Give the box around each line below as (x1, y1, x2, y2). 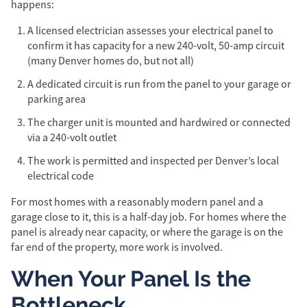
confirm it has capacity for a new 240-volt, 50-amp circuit (27, 39, 284, 53)
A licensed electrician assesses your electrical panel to (27, 24, 273, 38)
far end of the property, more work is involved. (11, 241, 223, 254)
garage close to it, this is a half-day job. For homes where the (11, 210, 286, 224)
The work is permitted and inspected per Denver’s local (27, 154, 279, 168)
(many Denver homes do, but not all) (27, 54, 194, 68)
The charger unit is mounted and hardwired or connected (27, 116, 291, 130)
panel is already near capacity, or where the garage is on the (11, 225, 283, 239)
